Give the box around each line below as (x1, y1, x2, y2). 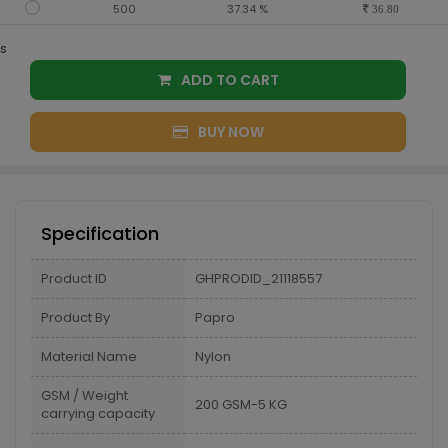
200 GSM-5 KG (195, 395, 287, 414)
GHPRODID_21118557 (195, 269, 322, 288)
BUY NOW (197, 122, 264, 142)
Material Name (41, 347, 137, 366)
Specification (41, 221, 159, 246)
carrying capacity (41, 404, 155, 423)
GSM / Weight (41, 386, 128, 405)
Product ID (41, 269, 107, 288)
